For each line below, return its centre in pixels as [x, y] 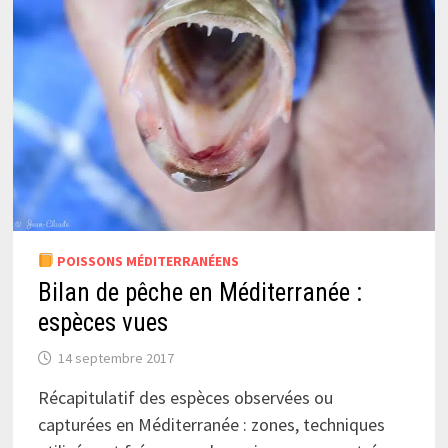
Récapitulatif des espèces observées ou [185, 397]
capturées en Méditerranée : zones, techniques [211, 424]
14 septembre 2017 [115, 357]
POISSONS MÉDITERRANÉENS [146, 260]
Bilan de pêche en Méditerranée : [199, 292]
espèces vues [102, 322]
